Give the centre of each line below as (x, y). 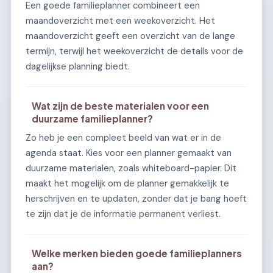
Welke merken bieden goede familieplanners (137, 253)
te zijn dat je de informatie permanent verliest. (123, 214)
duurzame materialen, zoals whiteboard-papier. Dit (131, 168)
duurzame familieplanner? (93, 119)
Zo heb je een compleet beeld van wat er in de (123, 138)
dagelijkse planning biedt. (78, 67)
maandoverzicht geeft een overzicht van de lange (130, 36)
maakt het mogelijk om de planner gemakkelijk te (127, 184)
